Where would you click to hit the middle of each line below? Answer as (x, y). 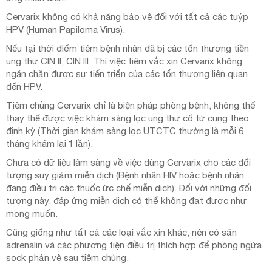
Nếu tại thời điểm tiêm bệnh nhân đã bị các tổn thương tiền (127, 49)
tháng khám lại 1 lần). (49, 144)
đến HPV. (24, 87)
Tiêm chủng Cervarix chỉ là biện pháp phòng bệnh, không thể (131, 106)
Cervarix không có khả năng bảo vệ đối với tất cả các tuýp (127, 17)
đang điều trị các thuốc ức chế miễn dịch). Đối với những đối (129, 188)
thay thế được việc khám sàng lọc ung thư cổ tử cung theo (127, 118)
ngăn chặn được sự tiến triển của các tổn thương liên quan (127, 74)
